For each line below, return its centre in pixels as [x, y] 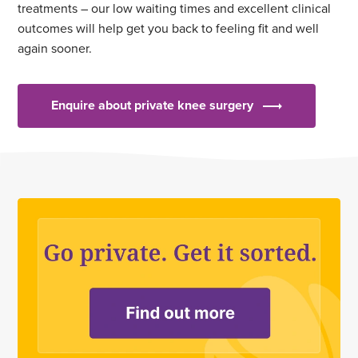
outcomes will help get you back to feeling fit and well [169, 28]
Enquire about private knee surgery [153, 105]
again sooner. [55, 48]
